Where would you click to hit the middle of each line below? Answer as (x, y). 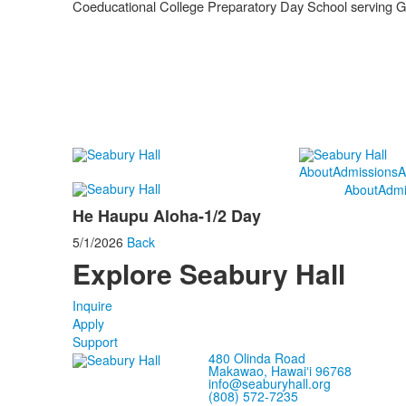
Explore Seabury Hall (208, 274)
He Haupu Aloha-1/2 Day (166, 216)
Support (95, 342)
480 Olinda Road (256, 358)
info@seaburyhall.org (269, 384)
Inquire (92, 306)
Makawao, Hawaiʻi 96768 (280, 371)
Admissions (365, 172)
